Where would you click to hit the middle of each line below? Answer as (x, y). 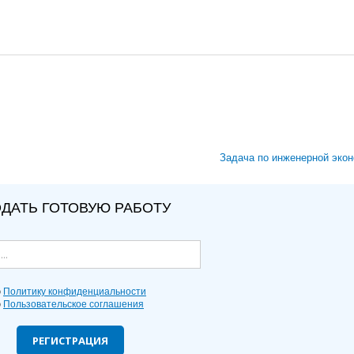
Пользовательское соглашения (73, 304)
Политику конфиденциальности (75, 292)
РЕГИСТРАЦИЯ (70, 341)
